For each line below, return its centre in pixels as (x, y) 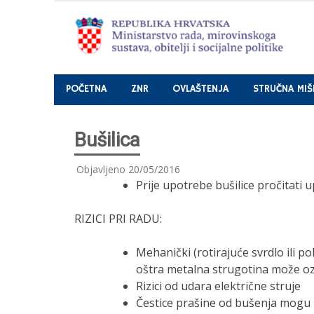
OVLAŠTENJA (201, 89)
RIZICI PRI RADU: (118, 218)
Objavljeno (102, 169)
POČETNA (87, 89)
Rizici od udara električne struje (218, 286)
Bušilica (107, 139)
